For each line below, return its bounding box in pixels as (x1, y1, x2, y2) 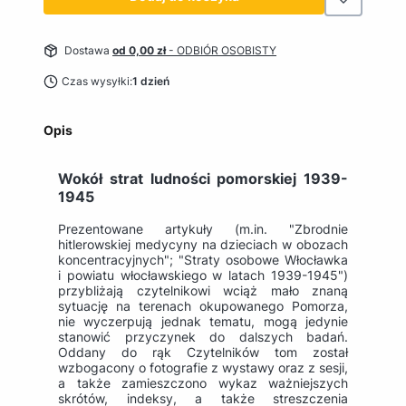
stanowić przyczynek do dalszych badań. (58, 328, 348, 344)
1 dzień (131, 73, 169, 88)
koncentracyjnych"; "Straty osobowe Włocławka (58, 251, 348, 267)
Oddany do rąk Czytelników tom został (58, 343, 348, 360)
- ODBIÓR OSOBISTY (169, 43, 276, 57)
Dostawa (64, 43, 112, 57)
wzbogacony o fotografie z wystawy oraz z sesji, (58, 359, 348, 375)
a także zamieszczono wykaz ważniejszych (58, 374, 348, 391)
